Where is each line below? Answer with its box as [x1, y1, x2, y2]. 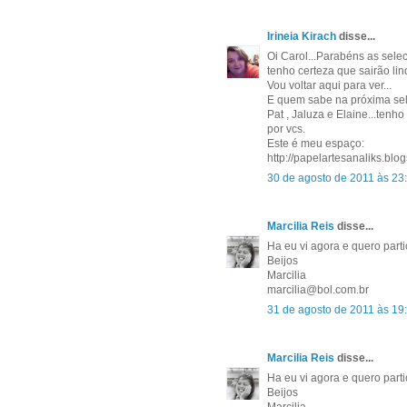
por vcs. [267, 123, 305, 136]
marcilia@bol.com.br [267, 283, 369, 297]
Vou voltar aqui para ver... [267, 79, 392, 93]
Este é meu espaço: [267, 137, 364, 151]
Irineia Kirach [267, 30, 336, 44]
